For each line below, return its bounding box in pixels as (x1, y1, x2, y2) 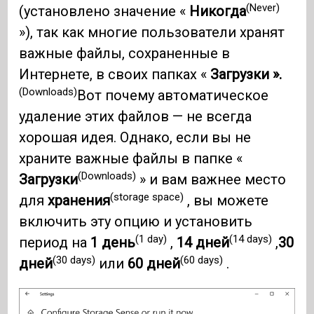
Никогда (189, 3, 247, 20)
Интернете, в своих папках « (19, 66, 211, 83)
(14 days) (229, 232, 273, 245)
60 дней (128, 255, 181, 273)
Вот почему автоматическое (77, 87, 269, 104)
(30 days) (53, 253, 96, 266)
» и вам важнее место (136, 171, 287, 189)
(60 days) (180, 253, 224, 266)
